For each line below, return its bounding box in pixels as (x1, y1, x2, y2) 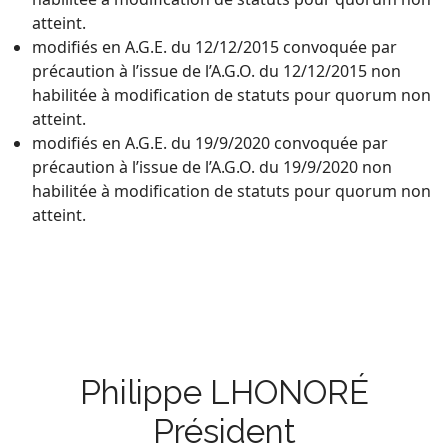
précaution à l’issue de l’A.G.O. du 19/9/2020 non (32, 155, 392, 178)
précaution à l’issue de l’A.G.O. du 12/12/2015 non (32, 59, 401, 82)
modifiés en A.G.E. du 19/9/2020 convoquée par (32, 131, 388, 154)
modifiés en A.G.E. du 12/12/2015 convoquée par (32, 35, 397, 58)
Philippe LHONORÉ (79, 372, 369, 412)
